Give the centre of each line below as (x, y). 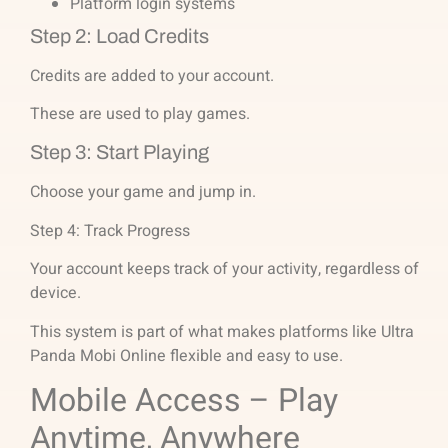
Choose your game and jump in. (143, 192)
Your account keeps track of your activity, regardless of (224, 269)
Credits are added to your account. (152, 75)
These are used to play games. (140, 114)
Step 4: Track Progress (110, 230)
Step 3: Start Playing (119, 152)
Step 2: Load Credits (119, 35)
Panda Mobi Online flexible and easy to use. (186, 355)
